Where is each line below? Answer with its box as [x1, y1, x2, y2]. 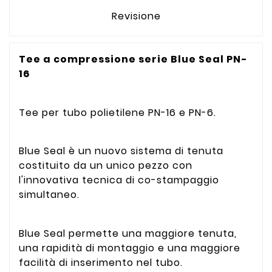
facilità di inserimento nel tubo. [19, 256, 183, 270]
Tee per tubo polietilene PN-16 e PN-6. [19, 105, 216, 120]
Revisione [111, 8, 161, 23]
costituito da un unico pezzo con [19, 158, 192, 173]
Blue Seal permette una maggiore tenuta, [19, 226, 237, 240]
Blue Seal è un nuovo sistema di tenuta [19, 144, 223, 158]
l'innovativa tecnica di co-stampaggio [19, 173, 219, 188]
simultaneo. [19, 188, 83, 202]
